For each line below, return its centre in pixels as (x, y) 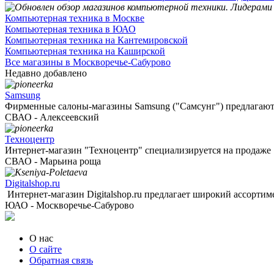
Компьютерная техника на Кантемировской (96, 40)
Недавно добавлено (46, 73)
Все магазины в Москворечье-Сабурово (88, 62)
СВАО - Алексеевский (52, 117)
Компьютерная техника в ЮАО (70, 29)
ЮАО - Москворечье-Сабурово (69, 206)
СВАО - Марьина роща (53, 161)
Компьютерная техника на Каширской (85, 51)
